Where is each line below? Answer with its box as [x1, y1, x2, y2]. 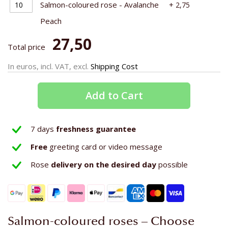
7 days [31, 123, 56, 134]
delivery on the [51, 159, 109, 169]
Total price [8, 41, 45, 52]
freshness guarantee [56, 123, 136, 134]
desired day [111, 159, 158, 169]
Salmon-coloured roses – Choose [8, 215, 194, 227]
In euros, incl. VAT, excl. [8, 61, 91, 71]
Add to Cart [85, 88, 143, 102]
